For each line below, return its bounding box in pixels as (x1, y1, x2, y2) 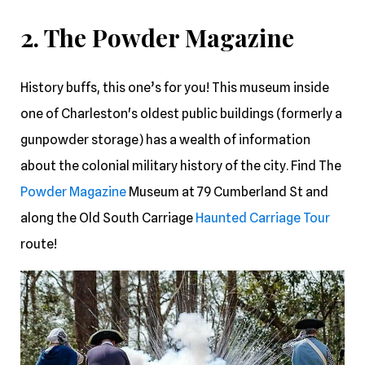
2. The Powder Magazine (20, 20, 294, 54)
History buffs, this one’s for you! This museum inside (20, 79, 329, 95)
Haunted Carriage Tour (196, 209, 330, 226)
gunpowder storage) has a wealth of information (20, 131, 310, 147)
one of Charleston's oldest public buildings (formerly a (20, 105, 342, 121)
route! (20, 235, 57, 252)
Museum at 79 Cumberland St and (126, 183, 328, 200)
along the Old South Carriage (20, 209, 196, 226)
